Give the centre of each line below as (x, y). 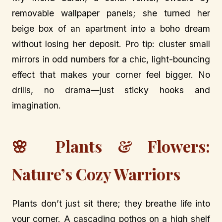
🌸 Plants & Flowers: (111, 146)
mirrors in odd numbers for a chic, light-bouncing (111, 59)
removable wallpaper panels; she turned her (111, 13)
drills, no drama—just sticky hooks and (111, 90)
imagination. (36, 106)
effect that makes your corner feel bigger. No (111, 75)
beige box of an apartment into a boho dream (111, 29)
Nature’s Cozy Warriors (96, 173)
